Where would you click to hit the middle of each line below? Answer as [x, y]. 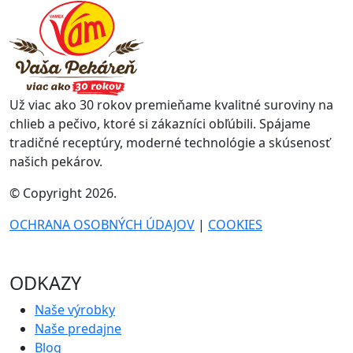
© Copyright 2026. [63, 193]
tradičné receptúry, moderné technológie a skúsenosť [170, 142]
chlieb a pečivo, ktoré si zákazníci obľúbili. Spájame [160, 123]
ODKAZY [45, 282]
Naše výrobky [75, 309]
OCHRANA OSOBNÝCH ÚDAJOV [102, 224]
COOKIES [235, 224]
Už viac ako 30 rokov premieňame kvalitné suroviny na [171, 104]
